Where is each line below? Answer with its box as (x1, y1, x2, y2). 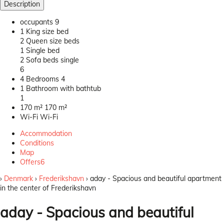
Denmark (4, 173, 33, 183)
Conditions (20, 138, 54, 147)
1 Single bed (20, 45, 59, 55)
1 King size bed (20, 26, 68, 36)
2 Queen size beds (20, 36, 79, 45)
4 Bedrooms (20, 74, 59, 83)
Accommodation (20, 128, 72, 138)
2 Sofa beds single (20, 55, 79, 64)
